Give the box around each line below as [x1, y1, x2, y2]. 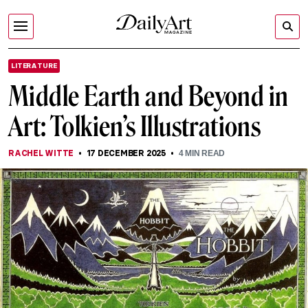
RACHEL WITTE [8, 148, 74, 158]
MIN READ [183, 148, 225, 158]
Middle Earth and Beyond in [8, 80, 289, 113]
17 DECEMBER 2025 [86, 148, 166, 158]
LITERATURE [11, 61, 57, 70]
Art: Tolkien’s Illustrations [8, 110, 261, 143]
